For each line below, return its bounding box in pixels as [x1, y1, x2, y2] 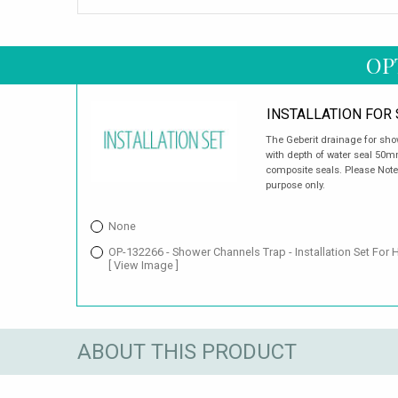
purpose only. [265, 179, 325, 191]
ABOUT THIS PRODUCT [77, 338, 297, 364]
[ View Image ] [108, 259, 179, 272]
